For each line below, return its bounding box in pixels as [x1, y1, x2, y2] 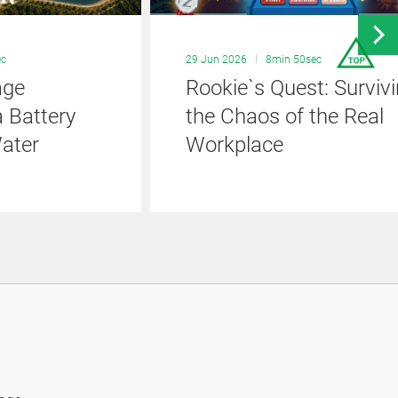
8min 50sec [266, 52, 322, 66]
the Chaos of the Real [186, 103, 384, 129]
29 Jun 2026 [186, 52, 247, 66]
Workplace [186, 131, 283, 157]
